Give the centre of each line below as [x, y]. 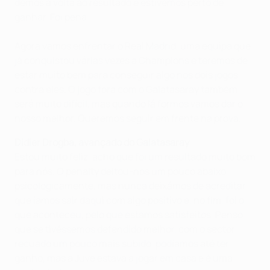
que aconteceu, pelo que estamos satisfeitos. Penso [129, 215]
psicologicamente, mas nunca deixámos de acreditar [130, 186]
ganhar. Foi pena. [52, 17]
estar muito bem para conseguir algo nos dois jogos [126, 75]
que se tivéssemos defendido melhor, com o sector [125, 229]
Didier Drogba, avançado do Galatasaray [102, 143]
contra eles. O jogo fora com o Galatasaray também [126, 89]
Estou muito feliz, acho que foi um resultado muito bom [135, 157]
